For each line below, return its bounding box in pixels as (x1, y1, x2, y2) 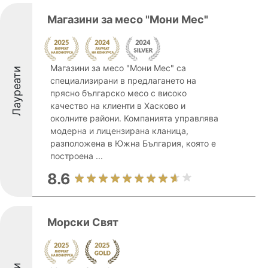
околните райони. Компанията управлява (50, 113, 218, 123)
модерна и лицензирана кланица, (50, 126, 188, 136)
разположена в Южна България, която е (50, 138, 216, 148)
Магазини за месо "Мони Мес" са (50, 63, 186, 73)
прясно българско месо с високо (50, 88, 187, 98)
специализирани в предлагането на (50, 75, 196, 86)
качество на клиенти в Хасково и (50, 100, 185, 111)
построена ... (50, 151, 103, 161)
